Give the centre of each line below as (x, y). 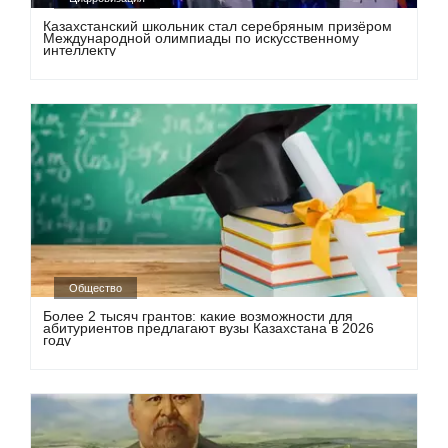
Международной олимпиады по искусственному (201, 38)
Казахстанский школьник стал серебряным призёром (218, 26)
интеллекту (80, 50)
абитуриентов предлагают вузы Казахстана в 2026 (209, 327)
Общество (96, 287)
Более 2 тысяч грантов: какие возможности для (198, 315)
